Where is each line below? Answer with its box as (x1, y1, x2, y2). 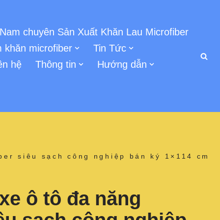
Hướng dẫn (97, 59, 147, 70)
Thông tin (35, 59, 76, 70)
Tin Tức (93, 43, 126, 54)
